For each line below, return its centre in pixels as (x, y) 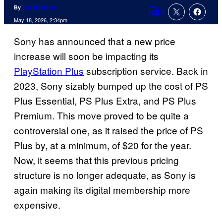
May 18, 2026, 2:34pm (41, 20)
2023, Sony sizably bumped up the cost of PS (111, 86)
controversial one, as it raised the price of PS (109, 130)
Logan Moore (40, 7)
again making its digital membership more (102, 190)
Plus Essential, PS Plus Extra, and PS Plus (105, 101)
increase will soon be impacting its (86, 56)
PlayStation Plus (49, 71)
